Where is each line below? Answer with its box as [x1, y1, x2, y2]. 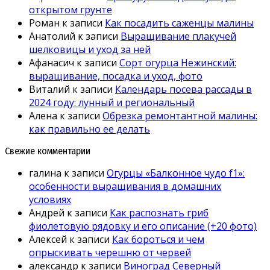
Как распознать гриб [110, 206, 209, 220]
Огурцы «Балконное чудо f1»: [107, 166, 245, 180]
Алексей [29, 233, 67, 246]
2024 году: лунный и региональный [29, 96, 195, 110]
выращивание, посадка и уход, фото [29, 69, 202, 83]
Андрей [29, 206, 64, 220]
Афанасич [29, 56, 74, 70]
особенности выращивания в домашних [29, 180, 221, 193]
